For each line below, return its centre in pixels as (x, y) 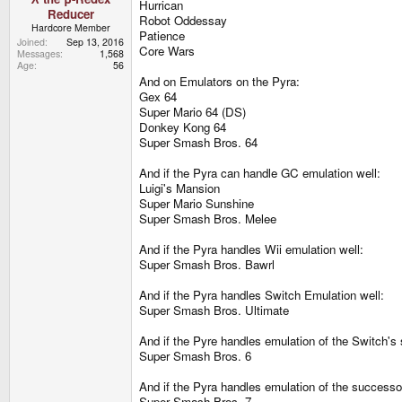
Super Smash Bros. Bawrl (207, 265)
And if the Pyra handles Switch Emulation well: (262, 295)
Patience (162, 36)
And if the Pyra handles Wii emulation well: (251, 249)
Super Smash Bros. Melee (208, 219)
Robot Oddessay (183, 21)
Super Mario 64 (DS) (192, 112)
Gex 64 (158, 97)
